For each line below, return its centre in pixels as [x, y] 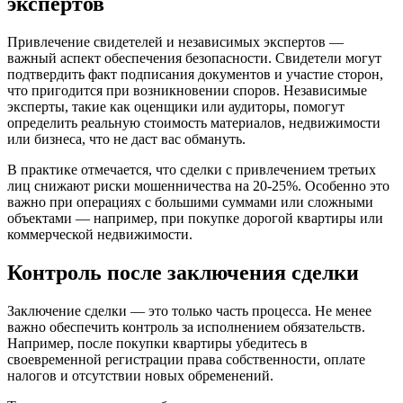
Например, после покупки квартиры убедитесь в [157, 343]
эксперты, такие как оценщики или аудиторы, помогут [176, 107]
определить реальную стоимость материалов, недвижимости [194, 123]
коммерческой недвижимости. [100, 235]
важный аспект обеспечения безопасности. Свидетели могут [194, 58]
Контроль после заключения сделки [183, 273]
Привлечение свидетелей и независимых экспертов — [175, 42]
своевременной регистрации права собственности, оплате [186, 359]
